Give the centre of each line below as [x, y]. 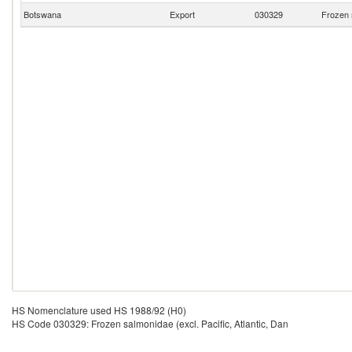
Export [182, 14]
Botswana [41, 14]
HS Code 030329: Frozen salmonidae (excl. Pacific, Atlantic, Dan [150, 323]
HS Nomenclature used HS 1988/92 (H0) [99, 310]
